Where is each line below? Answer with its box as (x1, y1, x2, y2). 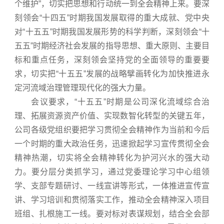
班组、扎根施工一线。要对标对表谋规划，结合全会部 (14, 209, 209, 218)
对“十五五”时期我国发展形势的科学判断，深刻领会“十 (14, 27, 209, 36)
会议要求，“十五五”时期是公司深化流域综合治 (28, 97, 209, 106)
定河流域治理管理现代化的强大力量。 (14, 83, 151, 92)
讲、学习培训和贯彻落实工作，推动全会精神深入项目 (14, 195, 209, 204)
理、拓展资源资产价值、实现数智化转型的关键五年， (14, 111, 209, 120)
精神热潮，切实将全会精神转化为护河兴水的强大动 (14, 153, 209, 162)
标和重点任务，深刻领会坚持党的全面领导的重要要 (14, 55, 209, 64)
